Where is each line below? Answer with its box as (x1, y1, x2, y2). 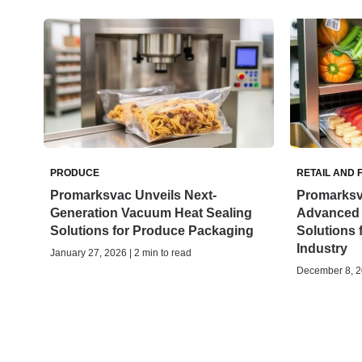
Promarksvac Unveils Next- (50, 188, 217, 203)
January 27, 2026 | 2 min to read (50, 247, 192, 259)
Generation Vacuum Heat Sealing (50, 206, 252, 221)
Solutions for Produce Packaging (50, 224, 254, 238)
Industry (296, 242, 347, 256)
